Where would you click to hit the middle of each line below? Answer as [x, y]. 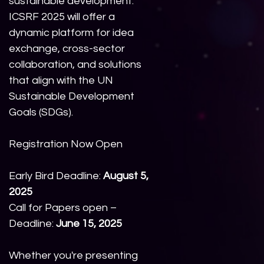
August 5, [126, 176]
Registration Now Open [66, 144]
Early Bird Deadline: [56, 176]
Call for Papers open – [63, 208]
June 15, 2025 [89, 224]
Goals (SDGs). [41, 113]
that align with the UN [61, 81]
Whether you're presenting [73, 256]
